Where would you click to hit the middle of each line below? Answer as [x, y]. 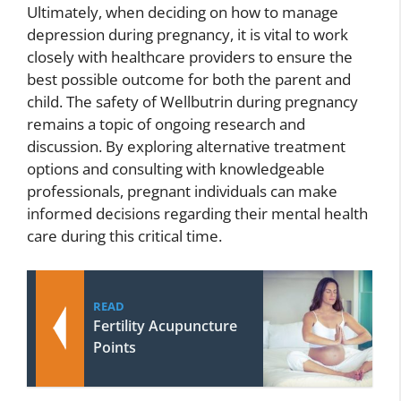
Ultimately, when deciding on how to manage [183, 12]
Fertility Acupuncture [165, 325]
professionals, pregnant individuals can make [182, 191]
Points [115, 347]
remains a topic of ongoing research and [166, 124]
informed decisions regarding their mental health [197, 213]
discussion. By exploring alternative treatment [186, 146]
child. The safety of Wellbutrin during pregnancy [192, 102]
